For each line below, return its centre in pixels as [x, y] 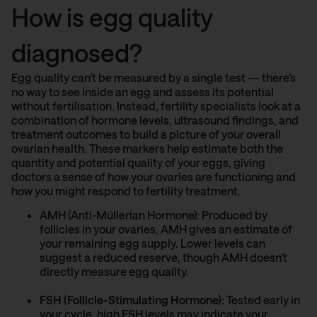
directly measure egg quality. [114, 272]
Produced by [234, 215]
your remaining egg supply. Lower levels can [152, 243]
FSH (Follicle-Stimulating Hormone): [132, 300]
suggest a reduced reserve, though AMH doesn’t [163, 258]
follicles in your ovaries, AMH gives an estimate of [166, 229]
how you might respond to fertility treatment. [126, 190]
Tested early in [262, 300]
